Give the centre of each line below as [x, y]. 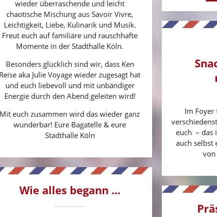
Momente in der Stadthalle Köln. [70, 46]
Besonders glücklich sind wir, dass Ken [70, 64]
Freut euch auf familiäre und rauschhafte [70, 35]
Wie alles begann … [70, 190]
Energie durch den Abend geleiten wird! [70, 96]
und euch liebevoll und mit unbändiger [70, 85]
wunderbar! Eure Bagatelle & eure [70, 124]
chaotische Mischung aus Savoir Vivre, [70, 14]
